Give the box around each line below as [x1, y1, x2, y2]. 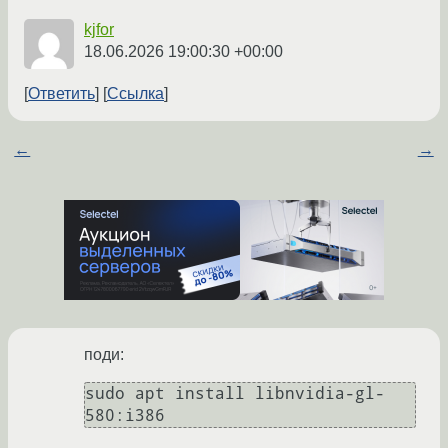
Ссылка [107, 85, 164, 103]
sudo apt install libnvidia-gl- [85, 384, 385, 404]
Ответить [28, 85, 95, 103]
